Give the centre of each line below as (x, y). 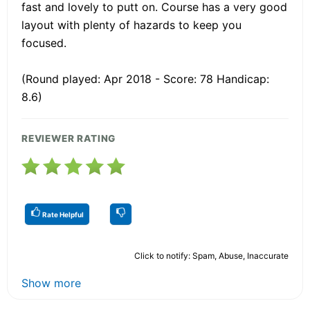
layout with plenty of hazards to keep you (131, 25)
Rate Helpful (62, 214)
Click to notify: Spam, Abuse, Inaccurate (211, 255)
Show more (51, 283)
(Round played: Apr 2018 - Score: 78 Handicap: (145, 79)
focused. (44, 43)
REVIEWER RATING (69, 138)
